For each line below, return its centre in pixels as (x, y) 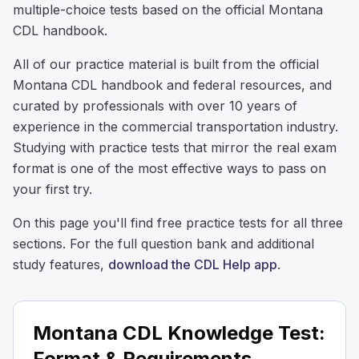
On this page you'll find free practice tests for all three (178, 222)
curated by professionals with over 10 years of (155, 105)
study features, (61, 264)
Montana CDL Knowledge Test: (179, 333)
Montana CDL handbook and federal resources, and (172, 85)
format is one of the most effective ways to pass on (169, 168)
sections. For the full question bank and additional (163, 243)
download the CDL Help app (193, 264)
